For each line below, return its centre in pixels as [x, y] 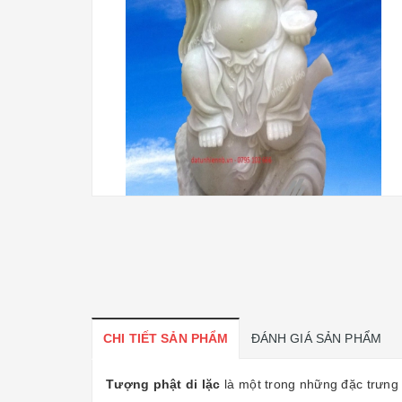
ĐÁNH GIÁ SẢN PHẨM [316, 338]
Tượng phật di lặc [163, 384]
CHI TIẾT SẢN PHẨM [166, 338]
